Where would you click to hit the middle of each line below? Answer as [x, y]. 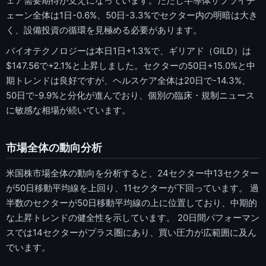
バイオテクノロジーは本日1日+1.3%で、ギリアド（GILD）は [129, 51]
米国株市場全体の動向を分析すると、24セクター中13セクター [132, 173]
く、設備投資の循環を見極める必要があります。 [104, 30]
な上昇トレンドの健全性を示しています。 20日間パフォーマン [133, 218]
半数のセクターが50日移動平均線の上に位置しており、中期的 [132, 203]
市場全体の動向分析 [54, 147]
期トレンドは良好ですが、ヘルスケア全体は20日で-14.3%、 [128, 81]
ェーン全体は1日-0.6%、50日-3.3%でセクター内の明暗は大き [132, 15]
